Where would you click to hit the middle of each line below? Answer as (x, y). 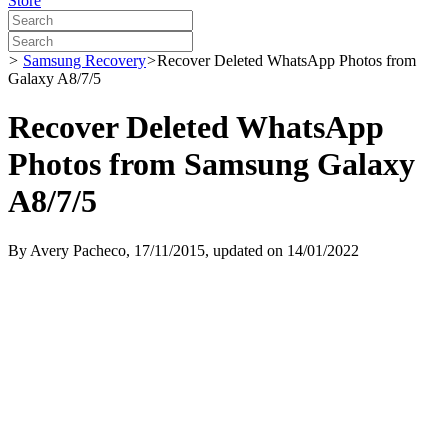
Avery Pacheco (78, 250)
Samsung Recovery (84, 60)
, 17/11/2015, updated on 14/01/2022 (242, 250)
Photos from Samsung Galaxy (211, 164)
